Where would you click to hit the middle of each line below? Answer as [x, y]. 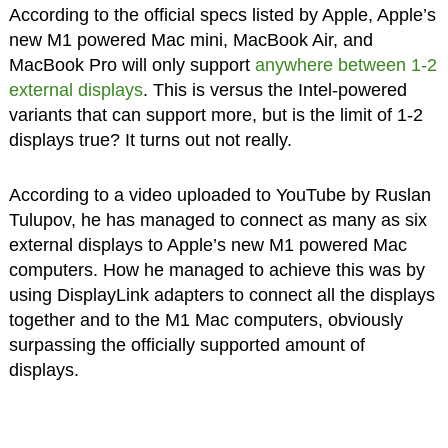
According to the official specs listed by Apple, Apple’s [222, 15]
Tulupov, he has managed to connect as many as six [217, 220]
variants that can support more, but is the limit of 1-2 [215, 115]
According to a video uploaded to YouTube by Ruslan [219, 195]
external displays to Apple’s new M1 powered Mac [207, 245]
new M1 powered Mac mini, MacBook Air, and [190, 40]
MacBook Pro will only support [131, 65]
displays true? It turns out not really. [150, 140]
